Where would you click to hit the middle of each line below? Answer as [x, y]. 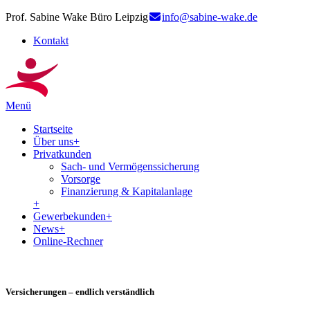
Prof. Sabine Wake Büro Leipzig [77, 17]
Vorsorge [81, 179]
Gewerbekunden [70, 216]
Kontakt [51, 40]
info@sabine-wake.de [210, 17]
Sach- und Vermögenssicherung [130, 166]
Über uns [53, 142]
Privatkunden [62, 154]
